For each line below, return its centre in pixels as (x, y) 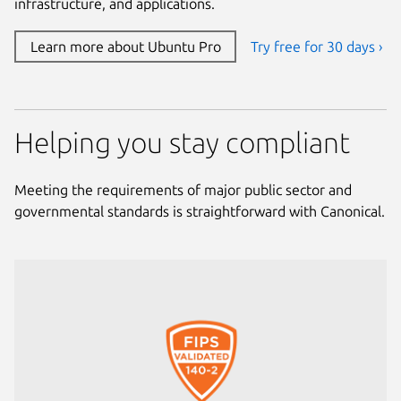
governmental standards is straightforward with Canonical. (200, 211)
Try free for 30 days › (317, 46)
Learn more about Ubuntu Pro (125, 46)
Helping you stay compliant (182, 142)
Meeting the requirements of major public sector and (183, 189)
